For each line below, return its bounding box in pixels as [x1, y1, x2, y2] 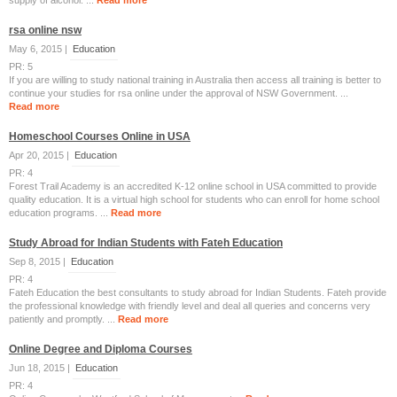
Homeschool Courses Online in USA [9, 130, 191, 143]
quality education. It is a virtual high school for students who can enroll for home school [9, 194, 379, 205]
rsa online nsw [9, 24, 82, 36]
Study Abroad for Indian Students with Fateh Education [9, 237, 283, 249]
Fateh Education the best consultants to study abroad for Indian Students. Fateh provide [9, 287, 386, 298]
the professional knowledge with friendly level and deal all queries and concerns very [9, 300, 370, 311]
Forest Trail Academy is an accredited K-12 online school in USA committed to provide [9, 181, 377, 191]
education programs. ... [9, 207, 111, 218]
